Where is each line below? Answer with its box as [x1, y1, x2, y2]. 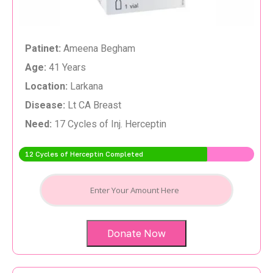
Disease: [25, 99, 65, 112]
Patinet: [25, 43, 61, 55]
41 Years [49, 62, 86, 74]
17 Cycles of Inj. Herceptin [54, 118, 166, 130]
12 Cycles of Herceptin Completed [25, 150, 143, 158]
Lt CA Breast [65, 99, 126, 112]
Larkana [68, 80, 103, 93]
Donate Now [107, 227, 166, 239]
